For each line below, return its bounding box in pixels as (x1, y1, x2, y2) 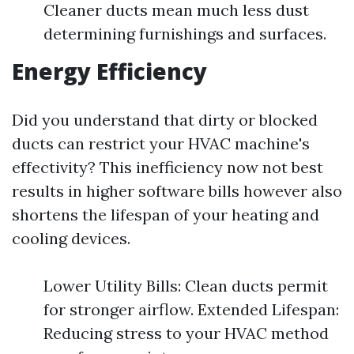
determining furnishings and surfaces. (43, 24, 326, 43)
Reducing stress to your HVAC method (43, 323, 329, 343)
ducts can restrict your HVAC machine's (12, 134, 310, 153)
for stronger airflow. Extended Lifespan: (43, 299, 339, 319)
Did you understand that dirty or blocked (12, 110, 318, 130)
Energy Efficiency (12, 56, 207, 86)
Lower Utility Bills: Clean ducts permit (43, 276, 328, 296)
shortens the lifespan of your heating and (12, 205, 319, 224)
